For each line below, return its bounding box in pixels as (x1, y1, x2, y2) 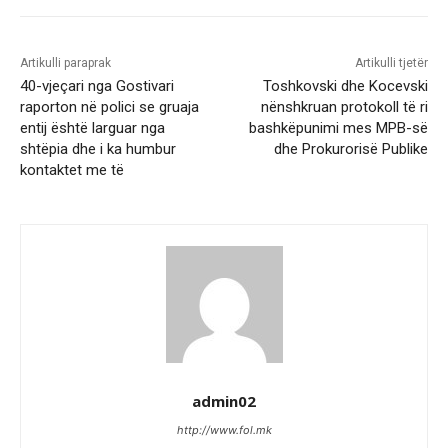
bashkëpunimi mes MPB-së (248, 119, 428, 138)
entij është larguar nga (20, 119, 165, 138)
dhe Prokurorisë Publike (273, 140, 428, 159)
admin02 (192, 391, 256, 412)
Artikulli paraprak (20, 56, 111, 71)
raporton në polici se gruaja (20, 98, 199, 117)
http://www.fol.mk (176, 423, 272, 438)
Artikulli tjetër (354, 56, 428, 71)
